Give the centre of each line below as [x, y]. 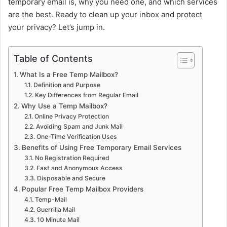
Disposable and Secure [71, 178]
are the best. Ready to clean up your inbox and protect [105, 15]
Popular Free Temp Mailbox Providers [82, 189]
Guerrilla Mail [55, 210]
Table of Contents [53, 59]
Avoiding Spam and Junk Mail [79, 127]
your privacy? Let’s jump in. [56, 27]
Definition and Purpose [67, 85]
